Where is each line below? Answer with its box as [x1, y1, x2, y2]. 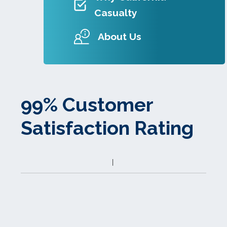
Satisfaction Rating [21, 117, 194, 140]
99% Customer [21, 93, 153, 117]
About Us [97, 31, 141, 43]
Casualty [94, 7, 137, 19]
